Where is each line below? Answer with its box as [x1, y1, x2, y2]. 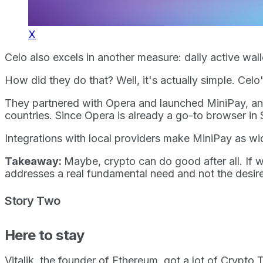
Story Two [5, 193, 60, 208]
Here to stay [5, 226, 88, 244]
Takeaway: [5, 154, 64, 167]
